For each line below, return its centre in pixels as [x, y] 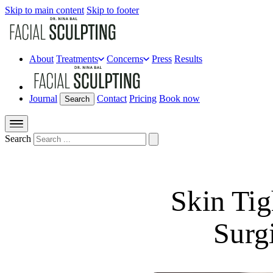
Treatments [77, 59]
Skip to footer [113, 10]
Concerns [125, 59]
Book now [179, 98]
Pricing [143, 98]
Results [188, 59]
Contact [112, 98]
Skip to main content [44, 10]
